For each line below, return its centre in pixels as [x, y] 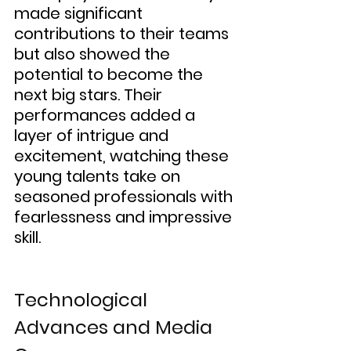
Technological [83, 300]
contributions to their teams [123, 34]
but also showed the [94, 54]
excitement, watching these [123, 156]
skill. [27, 238]
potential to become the [110, 75]
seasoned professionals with [125, 197]
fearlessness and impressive [125, 217]
